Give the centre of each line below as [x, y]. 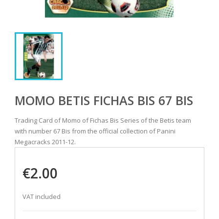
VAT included [42, 197]
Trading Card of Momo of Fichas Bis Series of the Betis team [103, 120]
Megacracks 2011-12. [45, 142]
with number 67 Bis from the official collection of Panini [95, 131]
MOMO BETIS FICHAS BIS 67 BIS [104, 100]
